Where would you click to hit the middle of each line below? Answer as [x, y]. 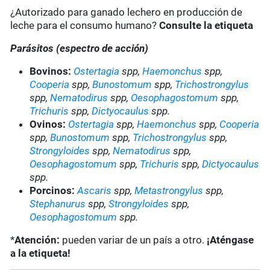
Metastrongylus [169, 191]
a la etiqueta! [41, 253]
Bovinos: [51, 71]
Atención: [37, 240]
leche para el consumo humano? [85, 26]
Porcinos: [54, 191]
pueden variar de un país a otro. [133, 240]
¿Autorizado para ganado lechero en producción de [127, 12]
